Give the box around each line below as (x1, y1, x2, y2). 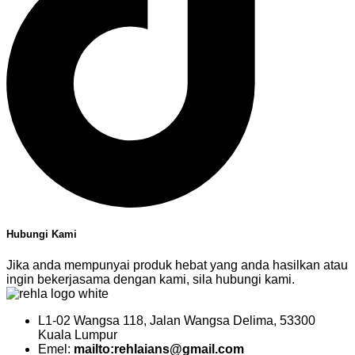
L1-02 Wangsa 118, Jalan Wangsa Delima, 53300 (38, 313, 315, 327)
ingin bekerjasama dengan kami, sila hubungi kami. (6, 272, 295, 286)
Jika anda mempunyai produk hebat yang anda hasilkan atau (6, 258, 348, 272)
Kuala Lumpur (38, 327, 117, 342)
